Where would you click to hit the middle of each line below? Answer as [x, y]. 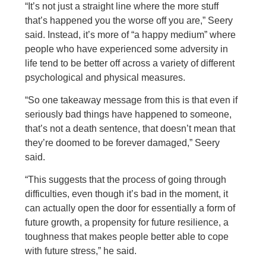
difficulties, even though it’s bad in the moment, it [127, 194]
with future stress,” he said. [81, 251]
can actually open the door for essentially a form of [130, 208]
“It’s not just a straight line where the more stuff [122, 6]
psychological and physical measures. [105, 77]
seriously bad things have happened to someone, [129, 114]
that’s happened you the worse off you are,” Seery [129, 20]
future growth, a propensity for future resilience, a [127, 222]
